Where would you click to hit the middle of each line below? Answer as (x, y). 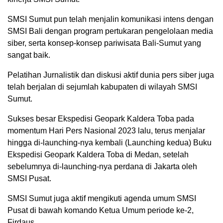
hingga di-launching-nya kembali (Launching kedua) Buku (110, 143)
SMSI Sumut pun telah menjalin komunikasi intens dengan (111, 19)
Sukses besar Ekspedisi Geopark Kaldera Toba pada (101, 119)
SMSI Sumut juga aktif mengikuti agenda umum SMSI (102, 199)
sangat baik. (29, 55)
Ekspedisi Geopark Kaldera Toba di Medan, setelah (98, 155)
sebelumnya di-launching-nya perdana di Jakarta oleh (102, 167)
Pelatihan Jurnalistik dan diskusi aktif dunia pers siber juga (111, 75)
